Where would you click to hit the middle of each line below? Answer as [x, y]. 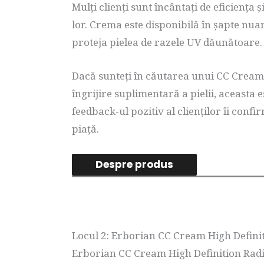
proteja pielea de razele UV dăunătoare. [167, 42]
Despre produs [134, 165]
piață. [85, 128]
